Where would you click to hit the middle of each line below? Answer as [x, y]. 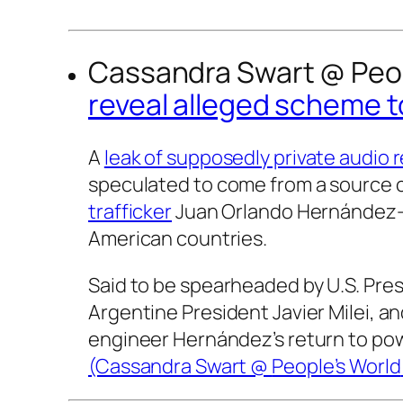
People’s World [336, 367]
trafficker [130, 212]
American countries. [178, 239]
